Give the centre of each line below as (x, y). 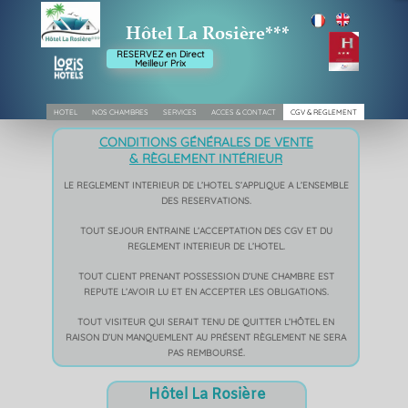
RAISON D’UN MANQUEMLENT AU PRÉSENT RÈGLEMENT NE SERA (206, 337)
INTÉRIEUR (250, 158)
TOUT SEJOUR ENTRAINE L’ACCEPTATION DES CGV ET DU (206, 231)
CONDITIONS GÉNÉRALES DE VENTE (206, 142)
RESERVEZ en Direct (160, 54)
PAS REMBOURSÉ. (206, 353)
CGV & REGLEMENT (324, 112)
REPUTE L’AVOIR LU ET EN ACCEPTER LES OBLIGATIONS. (206, 292)
